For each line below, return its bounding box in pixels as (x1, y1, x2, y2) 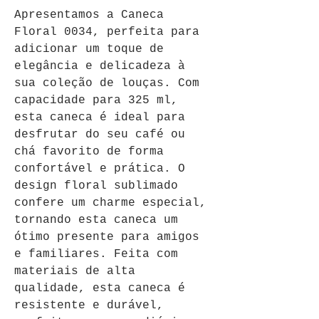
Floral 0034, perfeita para (14, 26, 206, 38)
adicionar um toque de (14, 43, 171, 56)
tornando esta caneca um (14, 214, 185, 226)
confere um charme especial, (14, 197, 214, 209)
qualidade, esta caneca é (14, 282, 192, 295)
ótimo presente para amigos (14, 231, 206, 244)
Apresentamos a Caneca (14, 9, 171, 21)
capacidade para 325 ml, (14, 94, 185, 107)
